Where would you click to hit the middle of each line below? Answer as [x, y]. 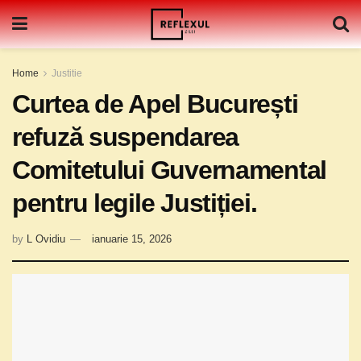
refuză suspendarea [125, 137]
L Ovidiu [46, 239]
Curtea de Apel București [155, 104]
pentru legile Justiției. [135, 203]
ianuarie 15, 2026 [132, 239]
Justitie [67, 73]
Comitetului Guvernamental [169, 170]
